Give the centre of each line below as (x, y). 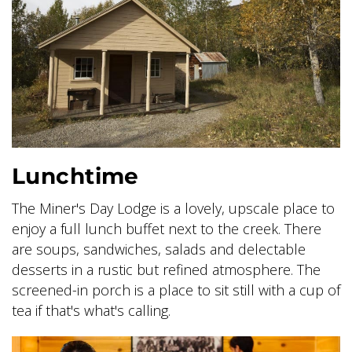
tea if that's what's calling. (91, 311)
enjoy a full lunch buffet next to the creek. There (167, 229)
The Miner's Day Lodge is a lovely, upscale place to (173, 209)
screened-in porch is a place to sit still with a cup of (176, 290)
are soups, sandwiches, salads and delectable (159, 249)
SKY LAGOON (77, 33)
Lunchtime (75, 176)
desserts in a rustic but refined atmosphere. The (166, 270)
